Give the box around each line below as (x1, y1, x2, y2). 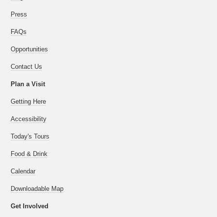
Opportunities (11, 46, 48, 53)
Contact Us (11, 63, 43, 70)
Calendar (11, 168, 36, 175)
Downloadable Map (11, 185, 64, 192)
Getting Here (11, 98, 46, 105)
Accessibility (11, 115, 47, 123)
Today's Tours (11, 133, 50, 140)
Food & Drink (11, 150, 48, 157)
